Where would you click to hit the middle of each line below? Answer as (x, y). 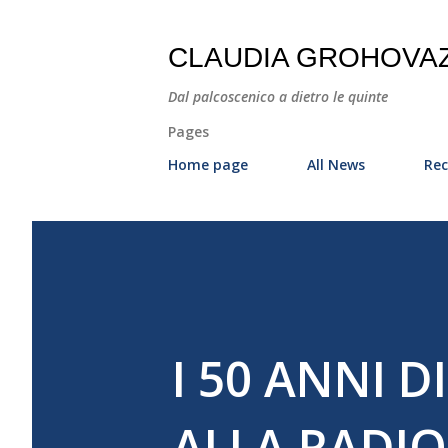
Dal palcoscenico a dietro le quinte (278, 96)
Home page (208, 164)
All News (336, 164)
